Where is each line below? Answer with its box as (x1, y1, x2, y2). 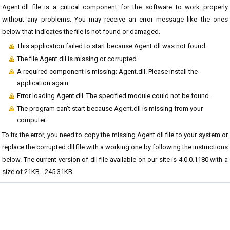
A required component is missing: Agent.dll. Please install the (17, 68, 198, 75)
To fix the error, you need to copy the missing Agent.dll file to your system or (2, 131, 228, 139)
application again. (17, 79, 70, 87)
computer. (17, 116, 47, 124)
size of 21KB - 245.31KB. (2, 168, 74, 176)
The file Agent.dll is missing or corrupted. (17, 55, 138, 63)
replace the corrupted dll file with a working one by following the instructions (2, 143, 228, 151)
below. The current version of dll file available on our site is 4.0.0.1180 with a (2, 156, 228, 163)
